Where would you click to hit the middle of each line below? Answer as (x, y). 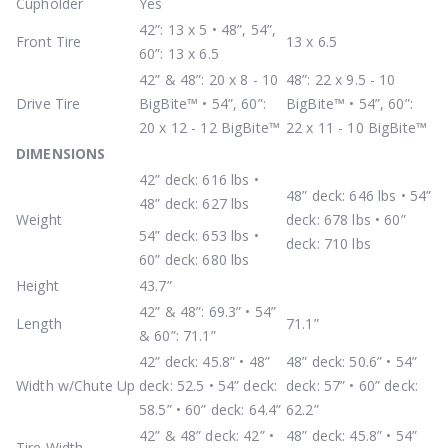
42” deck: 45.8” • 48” (204, 361)
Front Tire (49, 41)
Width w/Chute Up (76, 385)
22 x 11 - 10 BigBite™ (356, 127)
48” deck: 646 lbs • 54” (359, 195)
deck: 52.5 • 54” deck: (208, 385)
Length (39, 323)
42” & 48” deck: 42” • (206, 435)
